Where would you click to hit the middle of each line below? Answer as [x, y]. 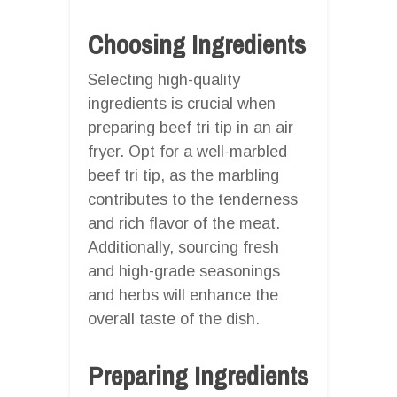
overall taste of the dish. [174, 319]
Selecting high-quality [164, 79]
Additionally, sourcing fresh [183, 247]
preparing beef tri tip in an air [191, 127]
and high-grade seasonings [184, 271]
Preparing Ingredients [198, 375]
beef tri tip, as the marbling [183, 175]
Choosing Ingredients [197, 44]
